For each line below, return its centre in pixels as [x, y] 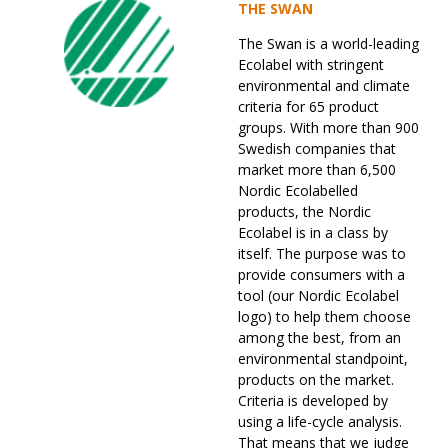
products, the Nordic [304, 212]
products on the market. [316, 380]
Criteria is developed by [313, 401]
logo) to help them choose [324, 317]
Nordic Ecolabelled [298, 191]
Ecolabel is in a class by [313, 233]
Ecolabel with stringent [311, 65]
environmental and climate [324, 86]
